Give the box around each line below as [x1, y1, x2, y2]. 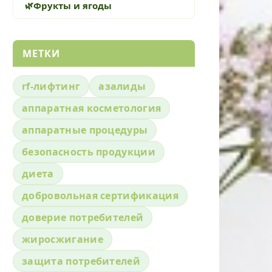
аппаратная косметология [22, 101, 161, 115]
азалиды [98, 79, 146, 93]
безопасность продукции [22, 144, 156, 158]
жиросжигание [22, 232, 103, 246]
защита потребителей [22, 254, 141, 268]
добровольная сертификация [22, 188, 178, 202]
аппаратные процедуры [22, 123, 148, 137]
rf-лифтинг [22, 79, 81, 93]
